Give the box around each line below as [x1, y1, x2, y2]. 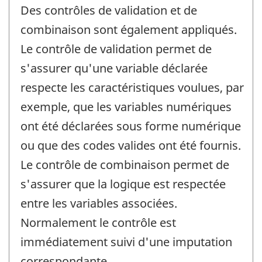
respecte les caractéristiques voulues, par [20, 80, 244, 96]
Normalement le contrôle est [20, 215, 176, 231]
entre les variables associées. [20, 195, 177, 212]
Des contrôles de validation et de [20, 2, 197, 19]
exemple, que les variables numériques [20, 99, 232, 115]
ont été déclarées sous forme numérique [20, 118, 241, 135]
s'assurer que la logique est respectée [20, 176, 226, 192]
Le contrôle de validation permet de [20, 41, 212, 57]
